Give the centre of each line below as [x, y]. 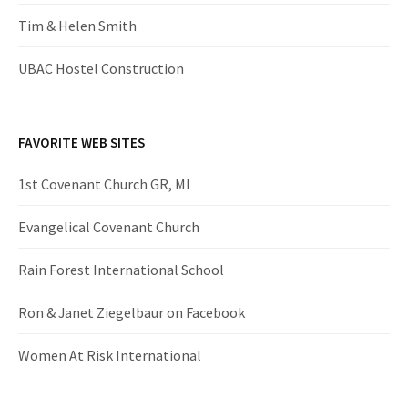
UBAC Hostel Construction [101, 69]
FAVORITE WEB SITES [82, 143]
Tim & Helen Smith [77, 26]
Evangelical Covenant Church [109, 227]
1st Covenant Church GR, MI [104, 184]
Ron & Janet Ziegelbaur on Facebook [132, 313]
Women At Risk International [110, 356]
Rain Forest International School [121, 270]
